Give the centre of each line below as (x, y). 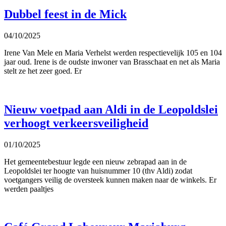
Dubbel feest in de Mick (65, 14)
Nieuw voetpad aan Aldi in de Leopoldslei (111, 109)
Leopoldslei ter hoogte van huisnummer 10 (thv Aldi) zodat (98, 171)
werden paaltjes (29, 189)
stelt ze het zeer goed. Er (43, 71)
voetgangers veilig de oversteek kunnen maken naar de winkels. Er (110, 180)
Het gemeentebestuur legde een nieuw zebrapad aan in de (95, 161)
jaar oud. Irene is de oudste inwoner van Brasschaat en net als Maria (112, 62)
